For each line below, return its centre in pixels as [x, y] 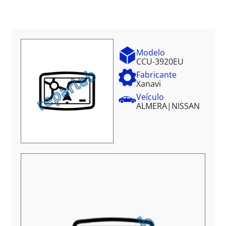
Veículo [150, 97]
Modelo [150, 52]
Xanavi [148, 84]
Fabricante [156, 75]
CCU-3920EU [160, 62]
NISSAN [185, 106]
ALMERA [151, 106]
